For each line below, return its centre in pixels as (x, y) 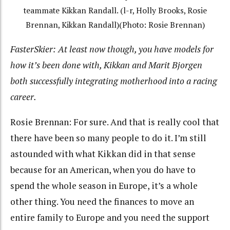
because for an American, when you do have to (103, 169)
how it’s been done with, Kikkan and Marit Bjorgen (106, 65)
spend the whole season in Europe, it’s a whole (104, 185)
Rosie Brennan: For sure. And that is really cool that (115, 122)
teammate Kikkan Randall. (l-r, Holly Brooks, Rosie (115, 10)
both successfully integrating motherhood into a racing (114, 81)
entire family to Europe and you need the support (110, 217)
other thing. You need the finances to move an (102, 201)
